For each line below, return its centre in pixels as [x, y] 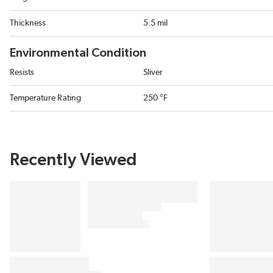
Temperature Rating [45, 98]
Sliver [153, 73]
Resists [22, 73]
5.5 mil [155, 23]
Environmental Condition [78, 53]
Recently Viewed [73, 160]
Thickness [28, 23]
